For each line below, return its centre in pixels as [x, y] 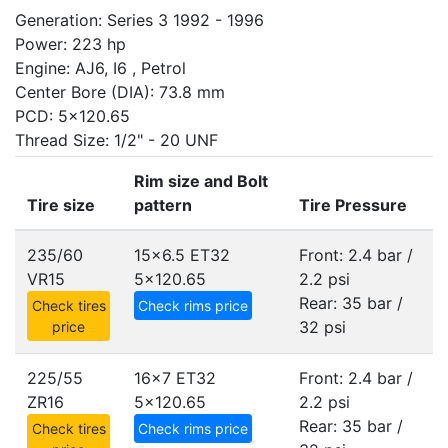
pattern [163, 205]
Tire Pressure [353, 205]
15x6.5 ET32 [182, 255]
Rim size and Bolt [201, 181]
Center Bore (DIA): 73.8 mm [120, 92]
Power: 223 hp [70, 44]
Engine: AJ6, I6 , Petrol [100, 68]
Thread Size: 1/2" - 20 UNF [116, 140]
